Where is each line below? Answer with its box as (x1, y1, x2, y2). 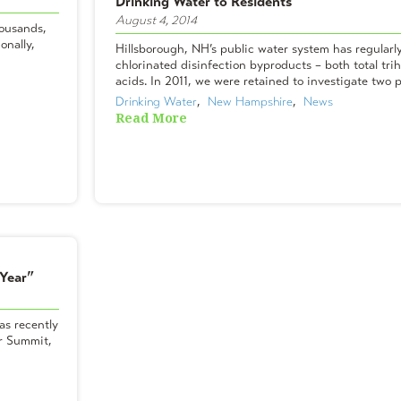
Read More (115, 108, 187, 127)
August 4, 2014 (115, 12, 197, 28)
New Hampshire (208, 93, 293, 109)
